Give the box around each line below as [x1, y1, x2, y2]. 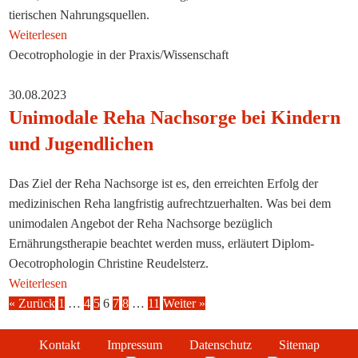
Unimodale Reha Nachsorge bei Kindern [9, 107, 341, 128]
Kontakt [38, 338, 80, 352]
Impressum [106, 338, 162, 352]
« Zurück [9, 296, 56, 310]
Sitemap [278, 338, 320, 352]
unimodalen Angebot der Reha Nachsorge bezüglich [9, 217, 273, 230]
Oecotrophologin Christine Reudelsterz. [9, 257, 209, 270]
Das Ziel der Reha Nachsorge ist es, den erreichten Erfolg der [9, 177, 319, 190]
